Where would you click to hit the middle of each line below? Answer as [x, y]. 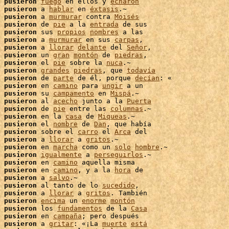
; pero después [110, 216]
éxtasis [104, 9]
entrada [104, 24]
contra [98, 17]
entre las [88, 109]
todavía [141, 70]
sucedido [119, 185]
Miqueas [112, 116]
